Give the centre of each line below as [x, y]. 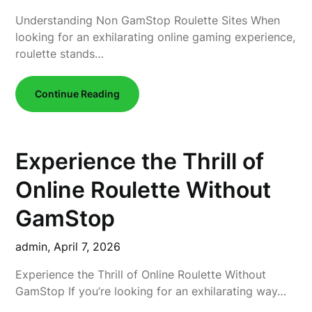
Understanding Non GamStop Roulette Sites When [148, 20]
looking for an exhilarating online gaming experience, [156, 37]
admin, [35, 247]
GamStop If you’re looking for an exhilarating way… [151, 291]
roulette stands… [60, 54]
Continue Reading [78, 94]
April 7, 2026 [87, 247]
